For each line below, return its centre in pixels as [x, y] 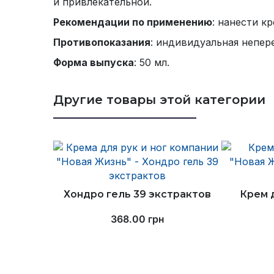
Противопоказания [102, 42]
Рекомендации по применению [133, 22]
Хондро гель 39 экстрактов [137, 194]
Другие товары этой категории [159, 100]
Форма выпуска [94, 62]
